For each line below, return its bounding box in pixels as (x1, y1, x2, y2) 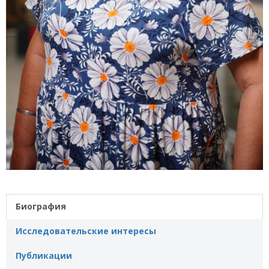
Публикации (16, 249, 72, 261)
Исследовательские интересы (16, 225, 156, 237)
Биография (16, 200, 66, 212)
